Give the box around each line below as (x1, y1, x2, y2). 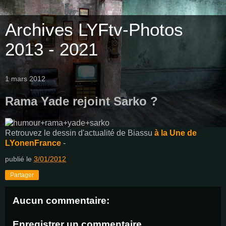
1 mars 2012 (5, 75, 45, 83)
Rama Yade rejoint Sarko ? (5, 94, 158, 108)
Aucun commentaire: (13, 195, 109, 206)
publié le (5, 154, 34, 163)
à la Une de (154, 128, 197, 137)
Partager (10, 171, 34, 179)
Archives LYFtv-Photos (5, 20, 183, 39)
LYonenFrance (5, 138, 61, 147)
